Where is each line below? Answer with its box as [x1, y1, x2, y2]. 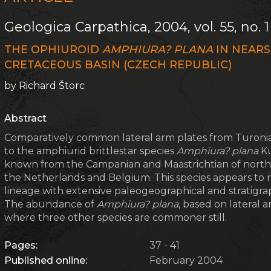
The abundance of [4, 198, 97, 210]
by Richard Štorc [4, 80, 85, 91]
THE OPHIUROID [4, 43, 103, 56]
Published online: [4, 255, 88, 266]
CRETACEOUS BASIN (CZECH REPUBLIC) [4, 58, 232, 71]
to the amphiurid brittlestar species [4, 145, 175, 157]
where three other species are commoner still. [4, 212, 227, 223]
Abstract [4, 113, 47, 124]
